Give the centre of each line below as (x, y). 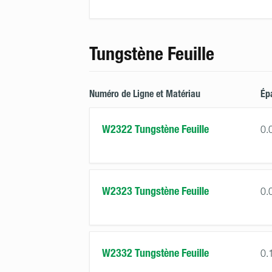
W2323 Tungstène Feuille (155, 191)
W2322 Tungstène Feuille (155, 129)
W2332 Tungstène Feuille (155, 253)
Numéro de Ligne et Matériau (145, 94)
